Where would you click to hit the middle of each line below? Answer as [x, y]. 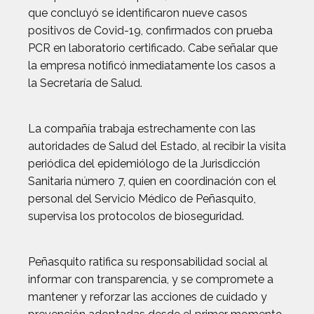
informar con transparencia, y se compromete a [151, 279]
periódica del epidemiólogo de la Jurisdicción [144, 164]
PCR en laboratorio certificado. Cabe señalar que [153, 48]
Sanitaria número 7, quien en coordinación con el [152, 181]
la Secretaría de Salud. [85, 83]
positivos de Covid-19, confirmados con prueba [150, 30]
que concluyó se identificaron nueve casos [138, 13]
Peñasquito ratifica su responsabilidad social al [148, 262]
